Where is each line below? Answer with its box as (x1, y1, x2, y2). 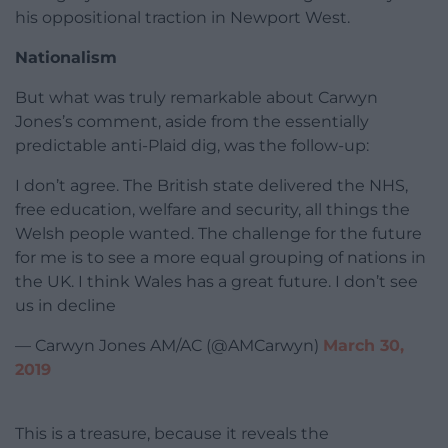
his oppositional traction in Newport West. (15, 7, 350, 27)
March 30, (323, 335, 404, 355)
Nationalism (15, 47, 117, 67)
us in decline (15, 295, 116, 315)
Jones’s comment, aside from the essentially (15, 111, 369, 131)
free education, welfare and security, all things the (15, 199, 410, 219)
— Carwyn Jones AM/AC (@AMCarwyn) (15, 335, 323, 355)
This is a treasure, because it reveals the (15, 423, 329, 443)
